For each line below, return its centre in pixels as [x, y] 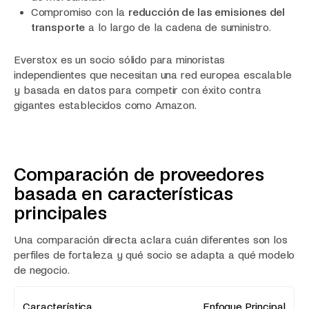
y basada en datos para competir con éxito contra [138, 90]
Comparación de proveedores [139, 175]
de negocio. [42, 270]
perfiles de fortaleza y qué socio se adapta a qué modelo [154, 255]
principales [60, 214]
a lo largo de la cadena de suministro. [178, 27]
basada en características [123, 195]
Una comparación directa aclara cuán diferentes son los [151, 239]
